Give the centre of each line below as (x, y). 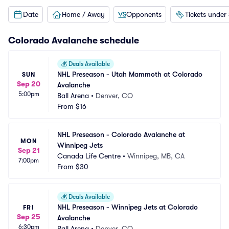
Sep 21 (29, 150)
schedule (119, 40)
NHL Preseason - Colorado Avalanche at (121, 134)
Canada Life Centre (89, 156)
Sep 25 (29, 216)
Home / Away (83, 14)
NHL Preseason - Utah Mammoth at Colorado (130, 74)
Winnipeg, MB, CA (156, 156)
